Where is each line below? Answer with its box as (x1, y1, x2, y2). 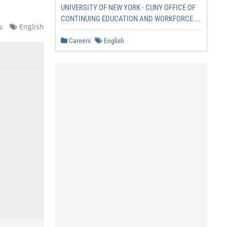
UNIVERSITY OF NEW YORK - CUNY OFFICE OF (61, 3, 196, 12)
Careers (67, 36, 91, 45)
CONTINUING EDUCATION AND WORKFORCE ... (61, 14, 201, 23)
